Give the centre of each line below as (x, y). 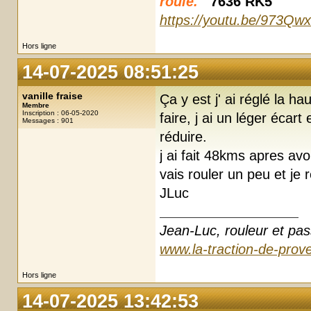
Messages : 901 (48, 120)
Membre (36, 105)
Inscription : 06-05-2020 (60, 113)
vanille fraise (52, 96)
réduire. (183, 137)
